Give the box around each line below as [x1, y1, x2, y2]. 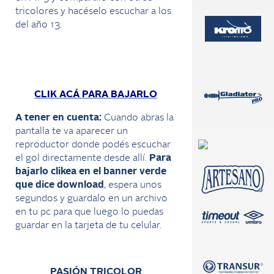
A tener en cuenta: [15, 113, 104, 123]
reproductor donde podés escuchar [15, 140, 171, 150]
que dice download [15, 180, 104, 190]
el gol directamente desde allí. [15, 154, 149, 163]
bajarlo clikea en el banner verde [15, 167, 166, 177]
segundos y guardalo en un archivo [15, 194, 168, 204]
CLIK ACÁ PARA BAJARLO [34, 90, 158, 100]
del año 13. [15, 20, 62, 30]
